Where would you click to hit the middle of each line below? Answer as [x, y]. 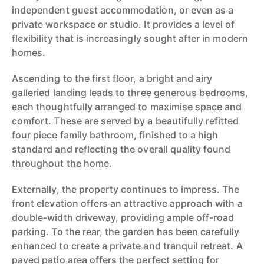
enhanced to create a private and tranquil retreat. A [127, 246]
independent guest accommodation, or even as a [123, 10]
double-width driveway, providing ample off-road [123, 217]
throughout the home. [62, 163]
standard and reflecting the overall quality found [121, 149]
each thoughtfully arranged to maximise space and [127, 107]
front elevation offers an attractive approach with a [127, 203]
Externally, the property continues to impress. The [126, 189]
